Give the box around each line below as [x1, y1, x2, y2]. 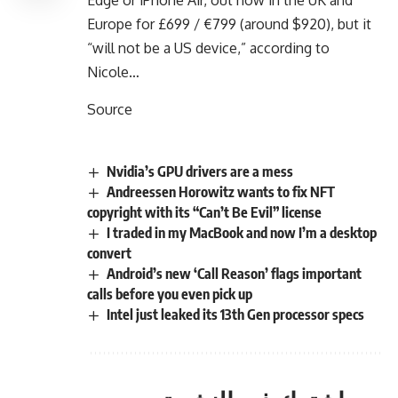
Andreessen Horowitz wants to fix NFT [107, 182, 336, 201]
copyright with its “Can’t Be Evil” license [87, 203, 322, 222]
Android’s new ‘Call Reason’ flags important [107, 265, 362, 283]
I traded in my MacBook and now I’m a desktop [107, 224, 378, 243]
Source [87, 99, 132, 118]
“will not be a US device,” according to [87, 38, 330, 57]
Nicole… [87, 62, 139, 81]
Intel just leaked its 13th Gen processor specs [107, 306, 365, 324]
